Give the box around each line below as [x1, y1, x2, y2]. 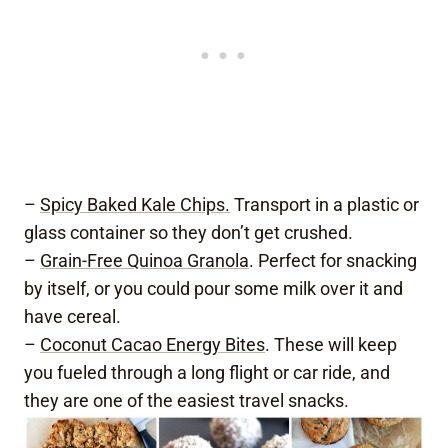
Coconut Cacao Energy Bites [40, 333, 265, 355]
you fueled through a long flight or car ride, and [24, 361, 390, 383]
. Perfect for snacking [249, 249, 417, 271]
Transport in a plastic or [230, 193, 419, 215]
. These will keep [265, 333, 397, 355]
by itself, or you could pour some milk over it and [24, 277, 403, 299]
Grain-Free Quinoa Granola [40, 249, 249, 271]
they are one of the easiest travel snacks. [24, 389, 349, 411]
